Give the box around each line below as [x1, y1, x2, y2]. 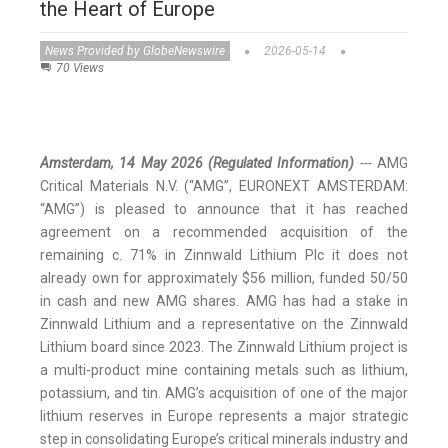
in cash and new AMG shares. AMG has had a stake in [40, 293, 408, 310]
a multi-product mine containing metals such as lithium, [40, 362, 408, 379]
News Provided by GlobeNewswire [45, 44, 225, 59]
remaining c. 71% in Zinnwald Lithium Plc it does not [40, 247, 408, 264]
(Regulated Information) [208, 155, 355, 172]
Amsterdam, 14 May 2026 [40, 155, 203, 172]
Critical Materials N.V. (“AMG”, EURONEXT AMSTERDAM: [40, 178, 408, 195]
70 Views [56, 61, 104, 76]
